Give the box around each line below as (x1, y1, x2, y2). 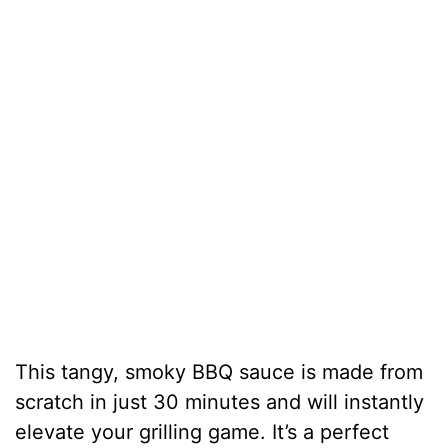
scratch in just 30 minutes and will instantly (15, 389, 425, 414)
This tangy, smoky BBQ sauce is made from (15, 359, 424, 384)
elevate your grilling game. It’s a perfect (15, 419, 390, 444)
